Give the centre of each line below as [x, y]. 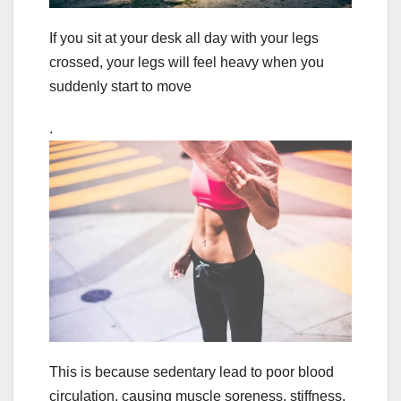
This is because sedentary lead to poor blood [192, 372]
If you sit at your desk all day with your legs [184, 38]
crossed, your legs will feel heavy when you [187, 62]
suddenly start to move [120, 86]
